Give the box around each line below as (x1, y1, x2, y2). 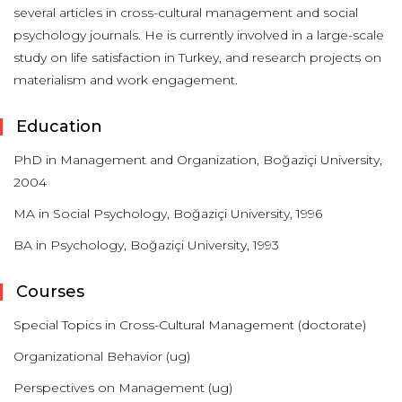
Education (16, 117, 102, 136)
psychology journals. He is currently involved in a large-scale (13, 27, 384, 43)
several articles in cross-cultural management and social (13, 4, 358, 21)
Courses (16, 282, 84, 301)
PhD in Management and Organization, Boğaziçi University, (13, 152, 382, 168)
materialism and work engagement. (13, 72, 241, 88)
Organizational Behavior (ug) (13, 348, 190, 364)
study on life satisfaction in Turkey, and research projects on (13, 49, 381, 66)
